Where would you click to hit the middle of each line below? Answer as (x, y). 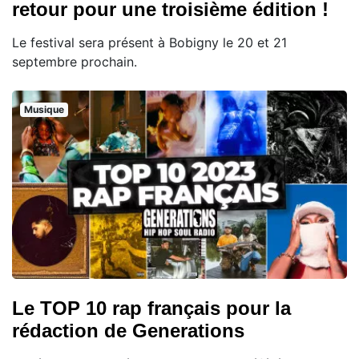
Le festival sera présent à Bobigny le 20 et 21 (149, 42)
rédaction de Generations (128, 330)
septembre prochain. (75, 61)
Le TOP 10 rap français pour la (151, 308)
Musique (44, 109)
